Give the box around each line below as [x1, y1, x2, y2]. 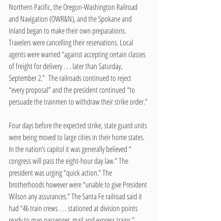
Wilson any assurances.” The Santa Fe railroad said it [9, 190, 144, 202]
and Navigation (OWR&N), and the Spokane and [9, 13, 133, 24]
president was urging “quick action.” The [9, 167, 113, 178]
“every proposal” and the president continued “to [9, 84, 137, 95]
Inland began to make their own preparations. [9, 25, 128, 36]
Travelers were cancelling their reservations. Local [9, 37, 135, 48]
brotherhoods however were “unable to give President [9, 179, 148, 190]
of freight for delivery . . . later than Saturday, [9, 60, 124, 72]
